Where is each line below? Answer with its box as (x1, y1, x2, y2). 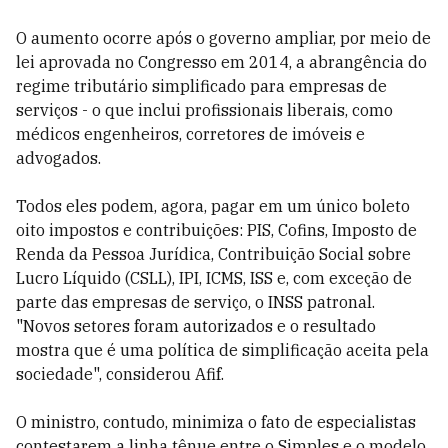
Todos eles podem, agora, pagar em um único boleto (16, 196, 410, 216)
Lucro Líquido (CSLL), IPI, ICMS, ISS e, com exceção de (16, 268, 412, 288)
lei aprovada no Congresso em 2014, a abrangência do (16, 52, 427, 72)
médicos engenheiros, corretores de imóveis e (16, 124, 365, 144)
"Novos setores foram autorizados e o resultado (16, 316, 376, 336)
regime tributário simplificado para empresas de (16, 76, 387, 96)
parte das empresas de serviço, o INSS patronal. (16, 292, 375, 312)
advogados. (16, 148, 101, 168)
